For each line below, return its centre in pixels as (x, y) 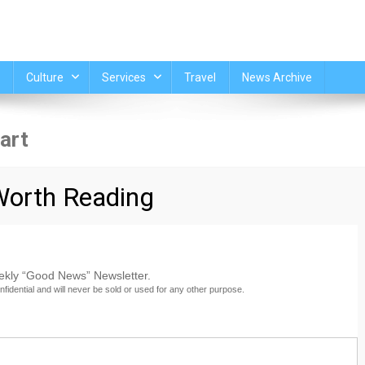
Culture (44, 77)
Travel (200, 77)
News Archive (277, 77)
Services (123, 77)
